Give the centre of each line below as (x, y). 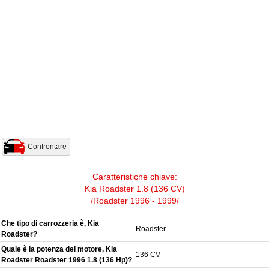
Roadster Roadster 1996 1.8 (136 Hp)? (67, 260)
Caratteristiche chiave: (134, 177)
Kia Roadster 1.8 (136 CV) (134, 189)
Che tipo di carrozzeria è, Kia (50, 224)
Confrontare (47, 147)
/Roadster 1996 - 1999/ (134, 201)
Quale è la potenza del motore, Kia (59, 249)
